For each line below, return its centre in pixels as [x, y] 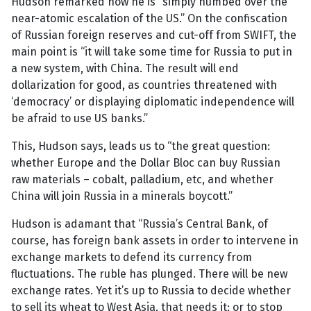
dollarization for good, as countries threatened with [144, 85]
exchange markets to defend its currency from [132, 258]
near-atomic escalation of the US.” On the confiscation [149, 19]
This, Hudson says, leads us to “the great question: [141, 146]
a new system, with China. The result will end [125, 69]
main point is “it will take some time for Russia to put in [152, 52]
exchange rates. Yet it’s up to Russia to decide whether [151, 291]
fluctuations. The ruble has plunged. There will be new [149, 274]
